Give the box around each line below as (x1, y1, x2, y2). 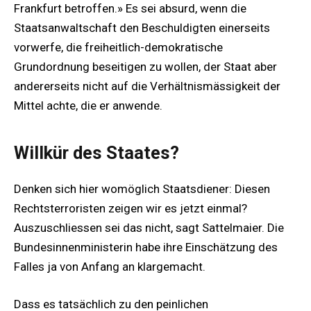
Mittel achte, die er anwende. (14, 99, 162, 113)
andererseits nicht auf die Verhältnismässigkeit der (14, 79, 280, 94)
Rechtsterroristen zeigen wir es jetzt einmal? (14, 201, 247, 215)
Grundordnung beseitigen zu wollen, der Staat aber (14, 60, 277, 74)
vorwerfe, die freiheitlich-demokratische (14, 40, 223, 55)
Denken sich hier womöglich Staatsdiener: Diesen (14, 182, 270, 196)
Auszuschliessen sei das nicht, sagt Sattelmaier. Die (14, 221, 284, 235)
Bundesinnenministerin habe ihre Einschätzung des (14, 240, 278, 254)
